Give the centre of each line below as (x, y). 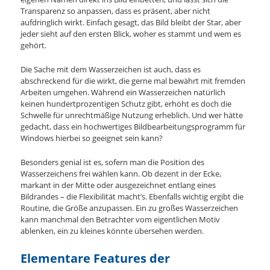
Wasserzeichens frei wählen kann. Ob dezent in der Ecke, (121, 174)
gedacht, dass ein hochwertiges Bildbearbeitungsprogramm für (133, 127)
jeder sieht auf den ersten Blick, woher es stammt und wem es (131, 33)
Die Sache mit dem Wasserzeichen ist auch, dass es (111, 70)
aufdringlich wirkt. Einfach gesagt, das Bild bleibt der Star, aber (131, 22)
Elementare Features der (96, 259)
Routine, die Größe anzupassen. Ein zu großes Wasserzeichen (130, 208)
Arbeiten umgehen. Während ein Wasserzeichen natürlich (123, 93)
